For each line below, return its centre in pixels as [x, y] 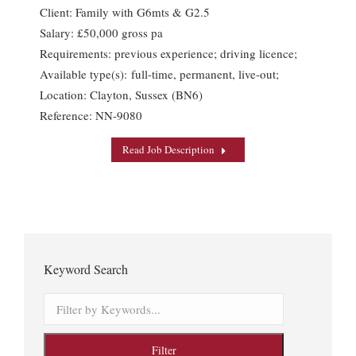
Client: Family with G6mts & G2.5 [125, 12]
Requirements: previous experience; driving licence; [168, 54]
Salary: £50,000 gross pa [101, 33]
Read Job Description [169, 150]
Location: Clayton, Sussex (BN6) [121, 95]
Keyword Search [86, 269]
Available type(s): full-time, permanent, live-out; [159, 74]
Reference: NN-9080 [91, 116]
